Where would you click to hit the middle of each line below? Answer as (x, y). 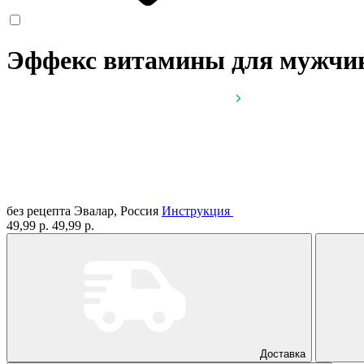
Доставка (283, 353)
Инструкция (196, 210)
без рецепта (39, 210)
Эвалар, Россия (118, 210)
